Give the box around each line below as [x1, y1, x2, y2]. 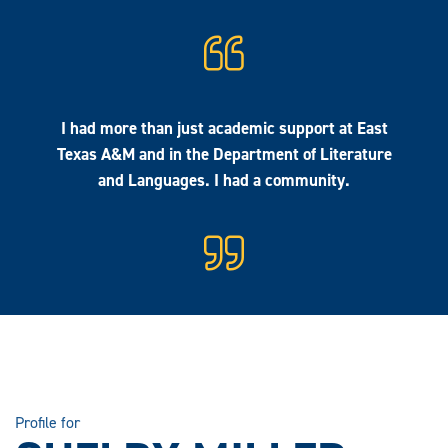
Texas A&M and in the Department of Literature [56, 142, 392, 165]
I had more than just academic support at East [60, 116, 388, 139]
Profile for [15, 411, 80, 433]
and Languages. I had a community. [98, 168, 350, 191]
